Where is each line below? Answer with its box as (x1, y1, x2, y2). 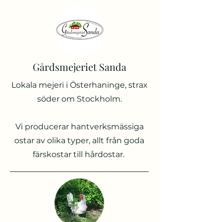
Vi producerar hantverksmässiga (15, 122, 144, 131)
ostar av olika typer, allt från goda (14, 136, 144, 145)
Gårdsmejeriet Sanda (32, 60, 126, 73)
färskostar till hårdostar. (32, 150, 126, 159)
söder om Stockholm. (37, 94, 122, 104)
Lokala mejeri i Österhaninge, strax (11, 80, 148, 90)
